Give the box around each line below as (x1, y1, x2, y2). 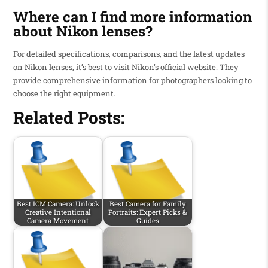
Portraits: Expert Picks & (108, 208, 187, 217)
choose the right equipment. (13, 87, 115, 99)
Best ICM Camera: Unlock (16, 199, 99, 209)
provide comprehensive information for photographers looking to (13, 74, 252, 86)
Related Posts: (13, 106, 124, 129)
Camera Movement (27, 216, 89, 226)
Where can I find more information (13, 7, 252, 27)
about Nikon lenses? (13, 22, 153, 41)
